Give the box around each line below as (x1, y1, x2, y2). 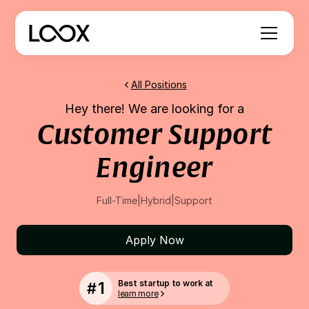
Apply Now (125, 233, 184, 247)
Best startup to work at (117, 278, 214, 288)
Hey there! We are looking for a (65, 101, 244, 116)
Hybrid (141, 195, 171, 206)
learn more (117, 288, 159, 299)
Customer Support (37, 117, 272, 153)
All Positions (130, 79, 187, 90)
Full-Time (97, 195, 137, 206)
